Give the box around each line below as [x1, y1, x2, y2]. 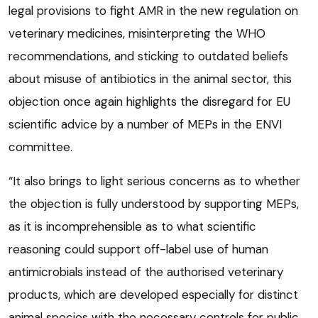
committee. [9, 138, 72, 155]
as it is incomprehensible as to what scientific [9, 218, 256, 234]
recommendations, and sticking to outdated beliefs [9, 48, 288, 64]
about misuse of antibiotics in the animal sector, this [9, 70, 292, 87]
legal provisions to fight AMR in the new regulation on [9, 2, 298, 18]
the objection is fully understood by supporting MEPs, [9, 195, 299, 212]
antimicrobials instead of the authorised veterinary [9, 263, 283, 280]
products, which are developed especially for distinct [9, 286, 298, 302]
